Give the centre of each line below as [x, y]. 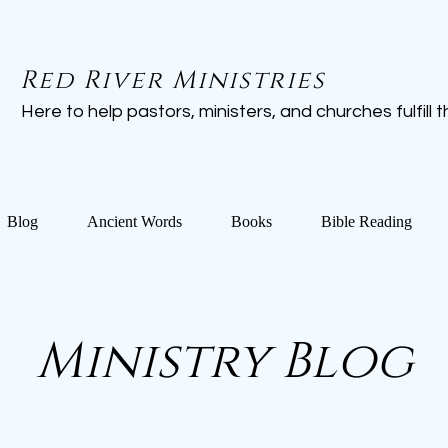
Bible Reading [366, 221]
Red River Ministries [173, 80]
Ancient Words [134, 221]
